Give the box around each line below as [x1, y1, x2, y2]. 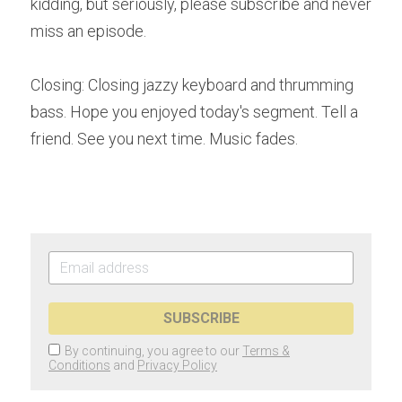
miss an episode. [31, 22, 150, 40]
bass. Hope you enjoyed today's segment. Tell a [31, 102, 358, 121]
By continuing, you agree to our [65, 344, 242, 358]
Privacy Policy [137, 358, 217, 372]
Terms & [242, 344, 290, 358]
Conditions [48, 358, 110, 372]
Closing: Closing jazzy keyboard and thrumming [31, 75, 354, 94]
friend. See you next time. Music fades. [31, 129, 301, 148]
